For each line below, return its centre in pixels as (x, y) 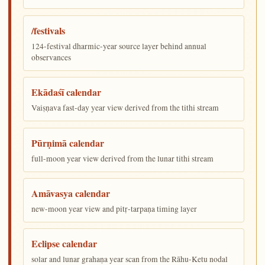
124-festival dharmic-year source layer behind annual (119, 46)
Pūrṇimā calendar (68, 143)
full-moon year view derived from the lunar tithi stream (123, 158)
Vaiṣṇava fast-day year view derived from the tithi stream (125, 108)
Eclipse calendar (64, 244)
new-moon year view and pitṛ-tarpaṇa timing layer (114, 209)
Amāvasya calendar (71, 193)
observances (51, 57)
